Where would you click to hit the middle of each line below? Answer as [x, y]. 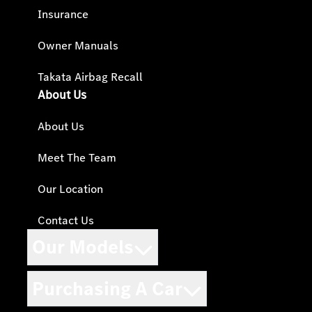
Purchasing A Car [107, 288]
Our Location [70, 189]
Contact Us [66, 221]
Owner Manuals [78, 46]
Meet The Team [77, 158]
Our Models [83, 247]
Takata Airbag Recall [90, 77]
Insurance [63, 15]
